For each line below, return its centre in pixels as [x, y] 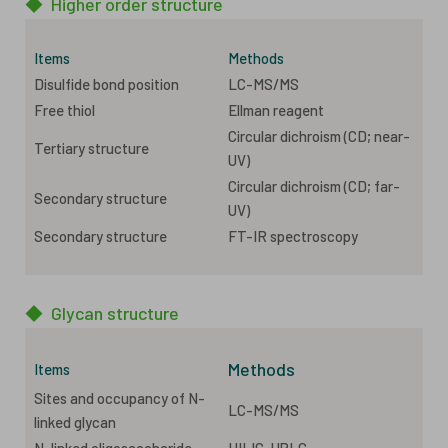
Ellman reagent [276, 109]
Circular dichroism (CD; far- [314, 185]
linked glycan [75, 421]
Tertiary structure [91, 147]
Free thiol [64, 109]
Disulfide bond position [106, 83]
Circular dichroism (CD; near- [319, 135]
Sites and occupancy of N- [119, 397]
